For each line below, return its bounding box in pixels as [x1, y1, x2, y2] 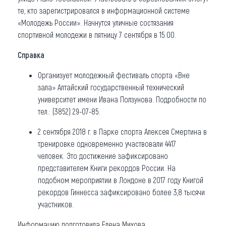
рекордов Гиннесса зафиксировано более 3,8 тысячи [38, 187, 205, 197]
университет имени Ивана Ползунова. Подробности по [38, 94, 206, 104]
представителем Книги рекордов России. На [38, 162, 176, 173]
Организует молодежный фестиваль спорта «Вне [38, 70, 190, 80]
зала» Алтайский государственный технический [38, 82, 184, 92]
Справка [18, 49, 44, 60]
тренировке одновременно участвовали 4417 [38, 138, 176, 148]
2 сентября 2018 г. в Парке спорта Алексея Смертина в [38, 126, 207, 136]
